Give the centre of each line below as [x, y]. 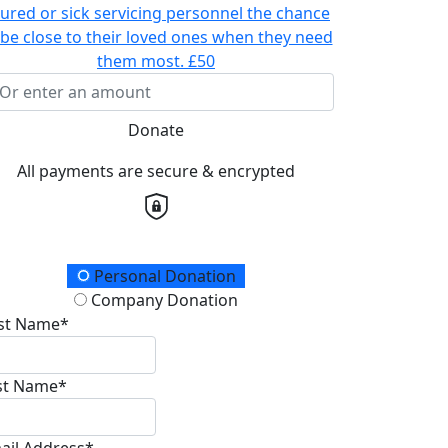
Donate [156, 129]
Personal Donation [162, 275]
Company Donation [162, 299]
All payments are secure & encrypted [156, 170]
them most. [140, 60]
